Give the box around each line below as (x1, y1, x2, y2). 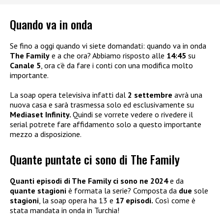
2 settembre (128, 90, 172, 100)
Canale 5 (10, 60, 41, 71)
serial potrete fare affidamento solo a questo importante (10, 119, 201, 130)
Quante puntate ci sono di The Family (10, 150, 180, 168)
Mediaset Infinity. (10, 110, 73, 120)
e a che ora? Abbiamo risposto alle (50, 51, 166, 61)
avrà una (172, 90, 202, 100)
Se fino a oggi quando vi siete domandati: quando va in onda (10, 41, 206, 51)
